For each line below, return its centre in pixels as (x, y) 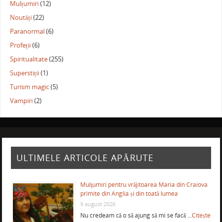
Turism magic (30, 87)
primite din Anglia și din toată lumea (129, 194)
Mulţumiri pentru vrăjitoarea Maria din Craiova (144, 185)
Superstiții (25, 73)
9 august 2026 (98, 204)
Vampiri (22, 101)
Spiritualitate (29, 59)
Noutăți (21, 17)
